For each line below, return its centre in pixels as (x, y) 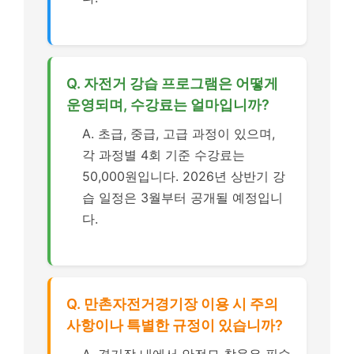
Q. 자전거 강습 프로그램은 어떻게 (172, 83)
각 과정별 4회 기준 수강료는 (164, 154)
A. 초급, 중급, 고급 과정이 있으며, (179, 133)
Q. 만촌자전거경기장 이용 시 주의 (172, 304)
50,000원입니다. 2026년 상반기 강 (184, 176)
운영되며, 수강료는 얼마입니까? (168, 104)
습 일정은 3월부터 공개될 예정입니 (183, 197)
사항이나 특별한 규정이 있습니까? (175, 325)
